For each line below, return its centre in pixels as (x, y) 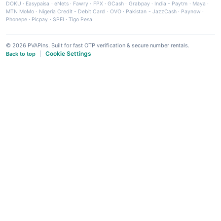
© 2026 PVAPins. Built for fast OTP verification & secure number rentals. (98, 45)
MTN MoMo (20, 11)
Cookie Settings (68, 53)
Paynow (191, 11)
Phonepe (17, 19)
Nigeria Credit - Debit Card (72, 11)
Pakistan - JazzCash (151, 11)
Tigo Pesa (81, 19)
